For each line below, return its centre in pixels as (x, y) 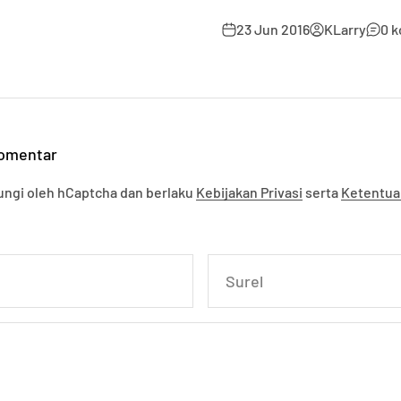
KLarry (345, 29)
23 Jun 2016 (273, 29)
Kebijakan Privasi (249, 192)
